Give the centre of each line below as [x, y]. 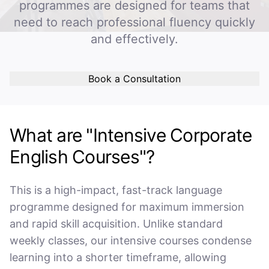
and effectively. [134, 39]
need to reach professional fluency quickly [134, 22]
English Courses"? [82, 157]
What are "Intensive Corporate [131, 135]
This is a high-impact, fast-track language [116, 190]
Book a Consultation [134, 79]
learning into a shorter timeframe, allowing [118, 257]
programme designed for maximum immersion [127, 207]
